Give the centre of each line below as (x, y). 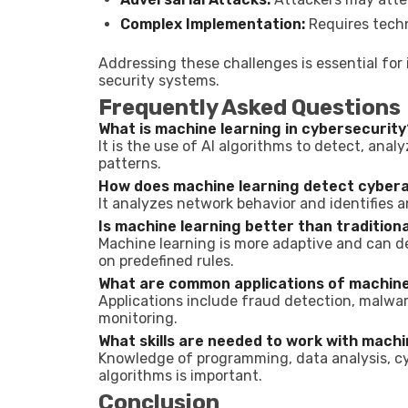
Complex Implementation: (213, 24)
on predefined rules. (166, 261)
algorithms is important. (180, 376)
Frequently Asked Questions (250, 107)
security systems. (159, 81)
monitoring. (138, 318)
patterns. (130, 163)
